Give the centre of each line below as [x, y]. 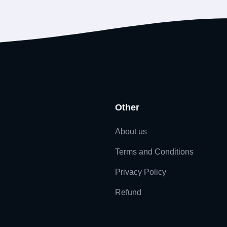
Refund [128, 192]
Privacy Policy [141, 172]
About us [131, 131]
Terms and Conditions [154, 152]
